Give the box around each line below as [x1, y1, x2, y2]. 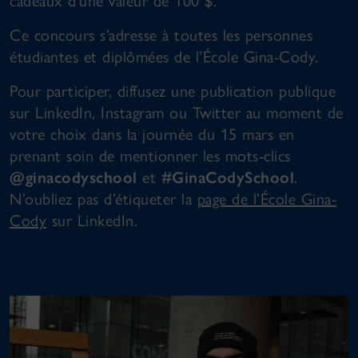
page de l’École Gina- [197, 189, 336, 209]
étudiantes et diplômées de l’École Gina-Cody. [10, 46, 319, 66]
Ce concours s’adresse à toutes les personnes [10, 25, 312, 45]
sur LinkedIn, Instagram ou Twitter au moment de [10, 102, 344, 122]
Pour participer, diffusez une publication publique [10, 81, 336, 101]
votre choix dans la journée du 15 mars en [10, 124, 295, 144]
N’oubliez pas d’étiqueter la [10, 189, 197, 209]
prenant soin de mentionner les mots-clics [10, 145, 291, 165]
